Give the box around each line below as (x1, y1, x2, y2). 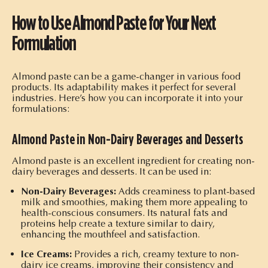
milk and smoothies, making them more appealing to (21, 196, 248, 208)
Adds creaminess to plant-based (118, 185, 255, 197)
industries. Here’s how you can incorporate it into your (12, 92, 243, 103)
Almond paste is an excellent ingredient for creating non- (12, 154, 255, 166)
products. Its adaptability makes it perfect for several (12, 81, 236, 93)
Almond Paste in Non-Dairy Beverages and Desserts (12, 130, 243, 148)
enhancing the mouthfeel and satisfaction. (21, 228, 200, 240)
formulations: (12, 102, 69, 114)
